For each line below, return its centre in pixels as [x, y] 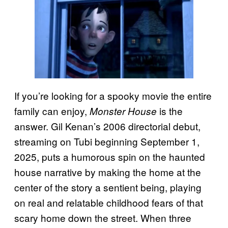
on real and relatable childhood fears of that [109, 202]
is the [170, 110]
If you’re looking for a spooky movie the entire [113, 95]
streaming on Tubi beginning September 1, [107, 141]
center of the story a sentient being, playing [108, 187]
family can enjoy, [52, 110]
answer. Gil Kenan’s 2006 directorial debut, [107, 126]
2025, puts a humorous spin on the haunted [110, 156]
